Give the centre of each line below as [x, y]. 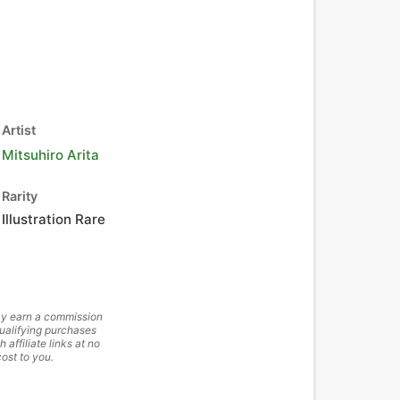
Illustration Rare [54, 219]
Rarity [20, 196]
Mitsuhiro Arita [50, 155]
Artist [19, 130]
